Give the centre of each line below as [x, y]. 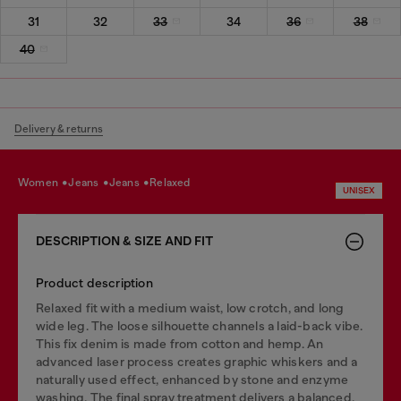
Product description [94, 282]
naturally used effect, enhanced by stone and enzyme [192, 379]
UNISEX [359, 190]
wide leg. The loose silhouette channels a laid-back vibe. [200, 325]
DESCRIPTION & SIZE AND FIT [124, 241]
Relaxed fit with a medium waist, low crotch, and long [190, 307]
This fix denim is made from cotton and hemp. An [180, 343]
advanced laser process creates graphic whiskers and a [197, 361]
